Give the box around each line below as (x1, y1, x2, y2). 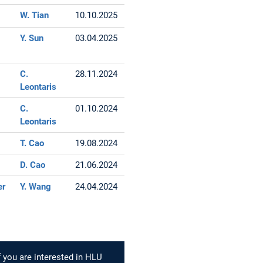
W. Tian (20, 9, 49, 21)
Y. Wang (20, 181, 52, 192)
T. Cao (20, 137, 45, 149)
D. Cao (20, 159, 46, 170)
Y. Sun (20, 32, 44, 43)
